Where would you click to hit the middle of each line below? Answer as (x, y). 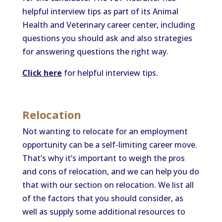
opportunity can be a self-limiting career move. (110, 145)
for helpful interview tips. (110, 73)
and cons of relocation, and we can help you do (111, 171)
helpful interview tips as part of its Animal (100, 11)
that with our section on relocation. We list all (108, 185)
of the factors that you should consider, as (103, 198)
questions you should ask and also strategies (107, 38)
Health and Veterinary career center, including (109, 25)
